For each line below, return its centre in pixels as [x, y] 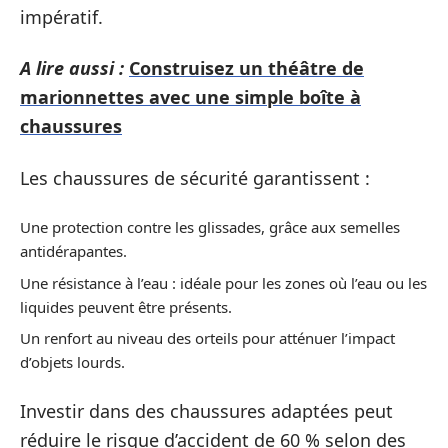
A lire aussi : [72, 68]
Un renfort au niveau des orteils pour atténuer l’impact [207, 338]
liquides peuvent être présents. [126, 306]
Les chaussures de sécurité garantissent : [195, 177]
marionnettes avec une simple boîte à [190, 97]
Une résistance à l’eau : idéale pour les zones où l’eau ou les [223, 282]
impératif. [61, 16]
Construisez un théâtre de [246, 68]
